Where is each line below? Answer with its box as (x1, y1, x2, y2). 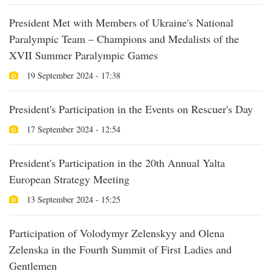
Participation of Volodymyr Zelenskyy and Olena (9, 225, 224, 240)
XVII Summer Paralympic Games (9, 47, 158, 62)
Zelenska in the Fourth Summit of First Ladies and (9, 241, 232, 256)
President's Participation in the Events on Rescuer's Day (9, 101, 253, 116)
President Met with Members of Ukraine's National (9, 15, 233, 30)
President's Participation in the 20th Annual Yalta (9, 155, 225, 170)
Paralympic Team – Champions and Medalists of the (9, 31, 239, 46)
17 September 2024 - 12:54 (24, 123, 120, 135)
